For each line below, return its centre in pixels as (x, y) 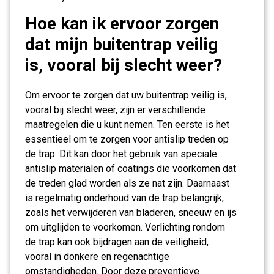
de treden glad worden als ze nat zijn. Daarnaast (127, 183)
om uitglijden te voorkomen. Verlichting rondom (125, 227)
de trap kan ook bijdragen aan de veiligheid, (117, 242)
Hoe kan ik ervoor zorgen (122, 24)
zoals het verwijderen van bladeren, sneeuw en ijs (131, 213)
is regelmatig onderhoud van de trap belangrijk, (124, 198)
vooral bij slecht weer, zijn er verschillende (115, 110)
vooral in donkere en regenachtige (97, 257)
